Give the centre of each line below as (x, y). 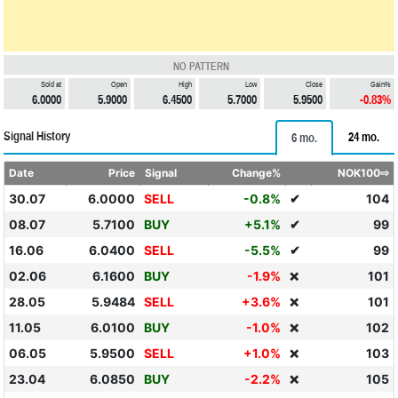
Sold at (52, 84)
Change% (257, 173)
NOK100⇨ (364, 173)
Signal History (37, 136)
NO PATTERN (201, 67)
